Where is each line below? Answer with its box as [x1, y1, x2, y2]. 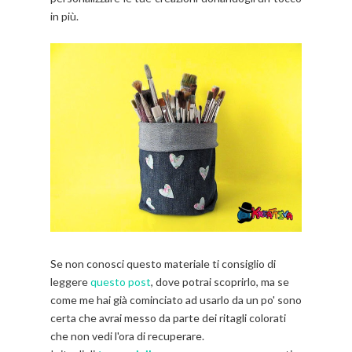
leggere [50, 275, 90, 289]
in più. [50, 9, 81, 24]
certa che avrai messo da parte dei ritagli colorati [50, 311, 286, 325]
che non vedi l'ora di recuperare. [50, 329, 204, 343]
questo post [90, 275, 151, 289]
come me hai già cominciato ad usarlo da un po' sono [50, 293, 302, 307]
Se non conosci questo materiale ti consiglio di [50, 257, 276, 271]
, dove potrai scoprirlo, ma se [151, 275, 289, 289]
